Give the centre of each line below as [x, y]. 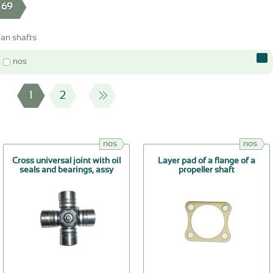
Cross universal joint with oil [66, 161]
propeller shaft [207, 170]
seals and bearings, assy [66, 170]
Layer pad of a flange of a [207, 161]
